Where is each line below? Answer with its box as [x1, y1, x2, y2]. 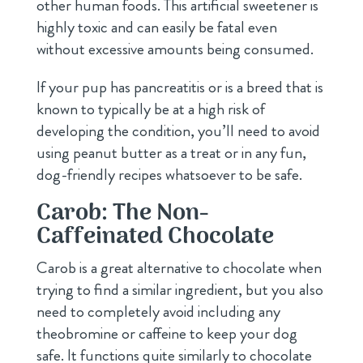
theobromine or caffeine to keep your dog [36, 321, 297, 345]
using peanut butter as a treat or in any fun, [36, 140, 306, 164]
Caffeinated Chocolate [36, 217, 274, 256]
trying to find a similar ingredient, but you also [36, 277, 323, 301]
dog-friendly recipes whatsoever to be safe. [36, 162, 302, 186]
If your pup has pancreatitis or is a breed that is [36, 75, 323, 99]
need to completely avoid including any [36, 299, 280, 323]
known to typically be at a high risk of [36, 96, 265, 121]
